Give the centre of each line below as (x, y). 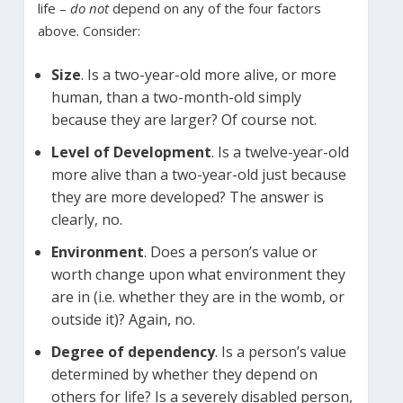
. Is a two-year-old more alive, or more (208, 74)
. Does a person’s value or (230, 251)
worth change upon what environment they (198, 274)
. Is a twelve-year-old (280, 152)
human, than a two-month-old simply (176, 97)
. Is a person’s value (280, 352)
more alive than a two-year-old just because (198, 174)
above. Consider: (89, 30)
